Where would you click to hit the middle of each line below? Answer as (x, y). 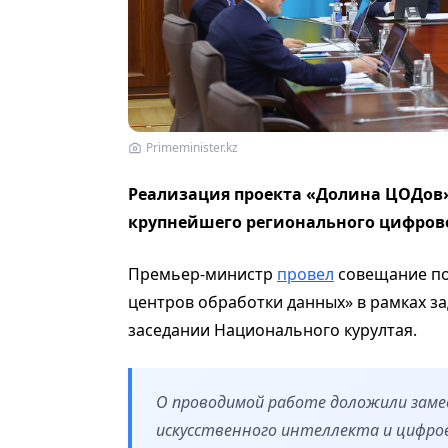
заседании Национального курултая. (272, 329)
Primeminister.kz (192, 147)
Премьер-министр (202, 273)
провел (305, 273)
